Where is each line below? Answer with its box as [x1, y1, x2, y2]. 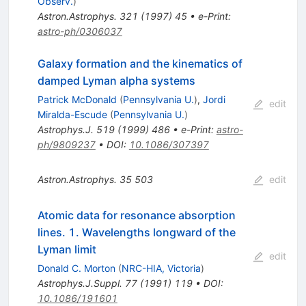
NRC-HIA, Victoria [121, 262, 201, 274]
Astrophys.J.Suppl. [37, 277, 122, 289]
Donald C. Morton [37, 262, 115, 274]
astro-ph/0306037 [37, 25, 122, 37]
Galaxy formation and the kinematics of [37, 56, 242, 70]
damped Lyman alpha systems [37, 73, 195, 87]
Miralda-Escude [37, 108, 107, 120]
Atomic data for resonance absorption [37, 208, 236, 222]
